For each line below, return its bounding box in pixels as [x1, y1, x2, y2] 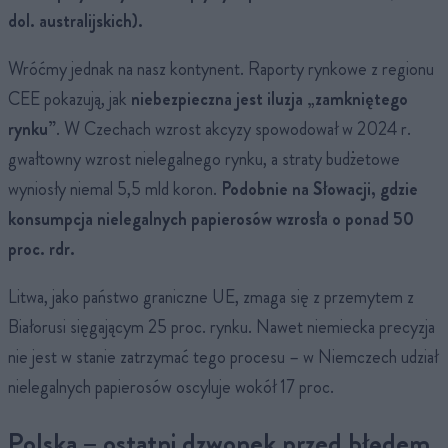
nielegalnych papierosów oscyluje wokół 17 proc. [8, 373, 334, 400]
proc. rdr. [8, 235, 75, 262]
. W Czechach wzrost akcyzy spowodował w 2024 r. [56, 115, 411, 142]
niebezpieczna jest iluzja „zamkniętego [131, 85, 408, 112]
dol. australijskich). [8, 7, 143, 34]
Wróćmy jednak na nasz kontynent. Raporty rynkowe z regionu [8, 55, 434, 82]
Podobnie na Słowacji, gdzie [221, 175, 418, 202]
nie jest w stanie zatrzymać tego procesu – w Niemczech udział [8, 343, 438, 370]
